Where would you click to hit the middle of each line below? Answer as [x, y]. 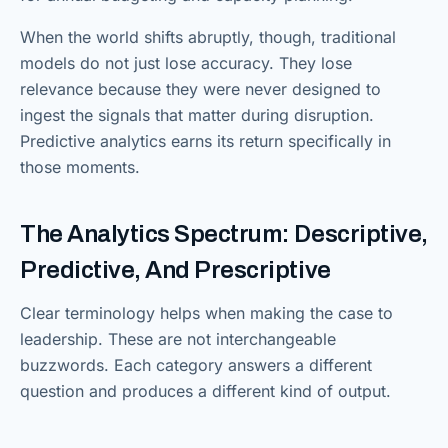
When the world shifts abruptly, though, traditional [208, 37]
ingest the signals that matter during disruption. [197, 115]
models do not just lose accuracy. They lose [186, 63]
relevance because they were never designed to [200, 89]
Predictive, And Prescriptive [175, 270]
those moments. [80, 167]
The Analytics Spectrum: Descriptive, [224, 234]
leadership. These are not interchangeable [178, 339]
